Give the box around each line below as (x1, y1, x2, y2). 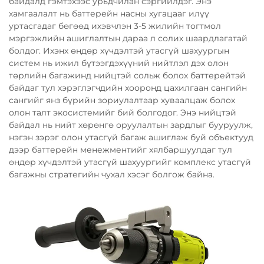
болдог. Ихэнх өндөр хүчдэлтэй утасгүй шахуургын (9, 45, 229, 56)
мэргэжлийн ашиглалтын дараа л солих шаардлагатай (9, 32, 247, 44)
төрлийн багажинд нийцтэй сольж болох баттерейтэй (9, 70, 246, 81)
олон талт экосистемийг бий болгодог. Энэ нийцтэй (9, 107, 236, 118)
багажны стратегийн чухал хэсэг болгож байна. (9, 169, 214, 180)
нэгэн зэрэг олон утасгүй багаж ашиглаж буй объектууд (9, 131, 253, 143)
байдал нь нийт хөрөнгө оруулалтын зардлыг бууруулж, (9, 119, 253, 130)
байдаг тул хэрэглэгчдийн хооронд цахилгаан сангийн (9, 82, 247, 93)
